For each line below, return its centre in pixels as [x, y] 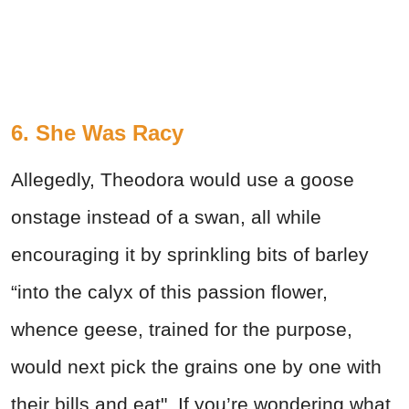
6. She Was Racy [97, 133]
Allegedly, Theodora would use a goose [183, 180]
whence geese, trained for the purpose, [182, 330]
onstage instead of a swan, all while [166, 217]
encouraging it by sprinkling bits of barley [190, 255]
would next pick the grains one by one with [196, 367]
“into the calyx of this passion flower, [169, 292]
